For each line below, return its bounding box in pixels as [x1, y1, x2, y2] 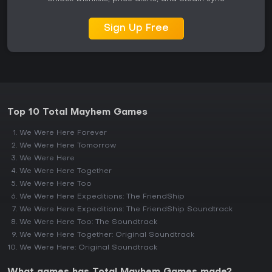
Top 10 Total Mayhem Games [7, 108, 148, 117]
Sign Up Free [103, 24, 169, 33]
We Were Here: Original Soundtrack [19, 244, 157, 251]
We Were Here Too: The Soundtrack [19, 219, 157, 226]
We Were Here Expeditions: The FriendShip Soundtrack [19, 206, 233, 213]
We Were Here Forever [19, 129, 107, 137]
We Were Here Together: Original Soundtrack [19, 231, 194, 239]
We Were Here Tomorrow [19, 142, 117, 149]
